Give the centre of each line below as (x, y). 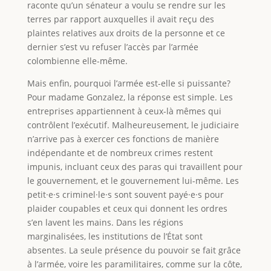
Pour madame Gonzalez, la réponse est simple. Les (130, 97)
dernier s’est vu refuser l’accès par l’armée (113, 47)
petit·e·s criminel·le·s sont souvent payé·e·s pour (125, 194)
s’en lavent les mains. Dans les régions (105, 222)
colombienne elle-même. (77, 60)
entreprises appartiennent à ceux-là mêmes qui (124, 111)
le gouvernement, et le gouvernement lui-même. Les (133, 180)
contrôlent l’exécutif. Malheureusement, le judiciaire (133, 125)
